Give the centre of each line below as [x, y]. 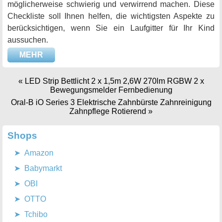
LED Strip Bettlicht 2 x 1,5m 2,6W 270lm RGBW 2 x [114, 81]
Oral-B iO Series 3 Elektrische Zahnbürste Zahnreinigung [111, 102]
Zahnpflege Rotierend [108, 111]
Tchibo [36, 214]
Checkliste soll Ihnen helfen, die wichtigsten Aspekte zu [111, 16]
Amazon [39, 153]
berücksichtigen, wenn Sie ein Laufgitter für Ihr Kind [111, 28]
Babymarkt [43, 168]
